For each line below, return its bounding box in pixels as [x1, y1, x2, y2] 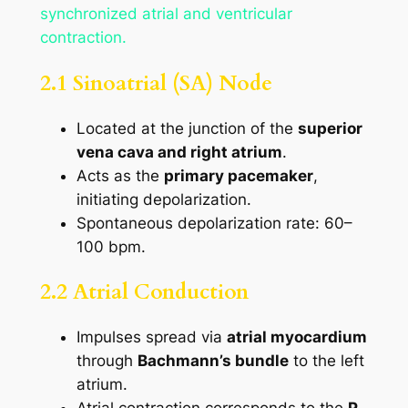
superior [297, 118, 362, 138]
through [76, 352, 138, 371]
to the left [288, 352, 364, 371]
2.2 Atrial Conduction [39, 278, 249, 307]
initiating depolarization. [76, 189, 251, 209]
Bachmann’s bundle [137, 352, 289, 371]
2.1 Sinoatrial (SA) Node [39, 68, 272, 97]
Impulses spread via [76, 328, 227, 347]
